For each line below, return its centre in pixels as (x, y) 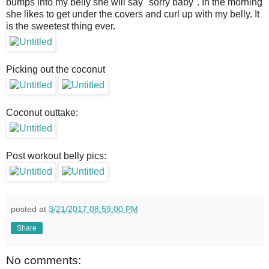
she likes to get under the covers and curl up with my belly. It (133, 14)
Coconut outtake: (42, 112)
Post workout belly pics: (56, 156)
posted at (30, 209)
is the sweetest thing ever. (62, 26)
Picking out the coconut (56, 69)
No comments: (44, 260)
